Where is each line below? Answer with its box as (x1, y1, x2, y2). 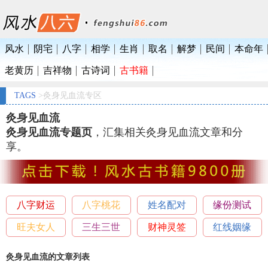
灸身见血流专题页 (6, 126, 92, 138)
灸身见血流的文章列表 (6, 252, 90, 262)
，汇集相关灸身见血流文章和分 (92, 126, 243, 138)
